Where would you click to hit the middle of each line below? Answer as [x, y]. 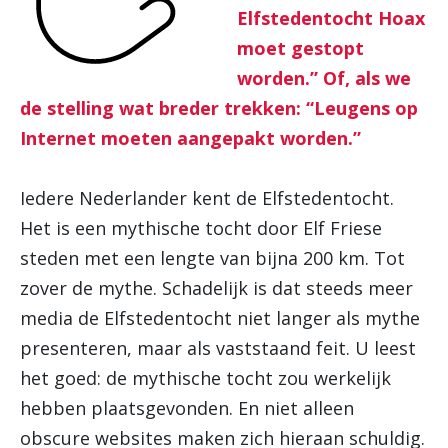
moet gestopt [300, 48]
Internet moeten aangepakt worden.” [190, 138]
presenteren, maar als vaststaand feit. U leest [218, 348]
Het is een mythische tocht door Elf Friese [201, 228]
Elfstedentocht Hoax [331, 18]
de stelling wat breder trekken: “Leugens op [219, 108]
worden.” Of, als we [324, 78]
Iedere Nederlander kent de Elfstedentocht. [207, 198]
